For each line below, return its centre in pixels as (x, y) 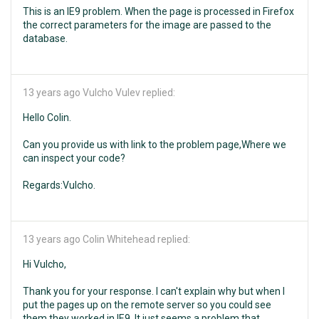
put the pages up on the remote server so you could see (147, 305)
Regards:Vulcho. (59, 185)
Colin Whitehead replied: (135, 239)
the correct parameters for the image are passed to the (147, 25)
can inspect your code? (74, 158)
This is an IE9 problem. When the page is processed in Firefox (158, 11)
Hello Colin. (47, 117)
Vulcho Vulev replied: (128, 93)
